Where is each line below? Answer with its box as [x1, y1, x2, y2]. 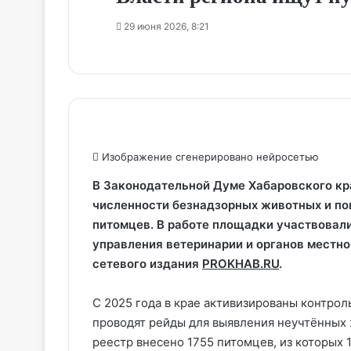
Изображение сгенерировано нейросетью [99, 150, 319, 163]
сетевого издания [92, 255, 202, 271]
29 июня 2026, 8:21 [124, 20, 209, 32]
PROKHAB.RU [202, 255, 279, 271]
